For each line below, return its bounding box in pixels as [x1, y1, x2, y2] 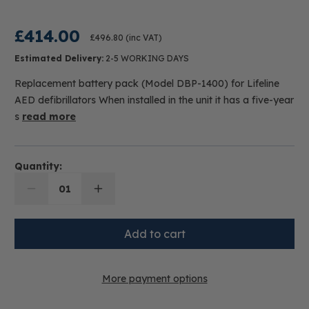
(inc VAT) [123, 32, 162, 43]
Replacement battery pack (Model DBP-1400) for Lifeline [14, 77, 279, 90]
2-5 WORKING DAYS [103, 53, 189, 63]
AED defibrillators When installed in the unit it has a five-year [14, 94, 294, 106]
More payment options [101, 272, 208, 285]
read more [22, 110, 76, 123]
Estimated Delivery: [14, 53, 103, 63]
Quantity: [14, 160, 62, 172]
